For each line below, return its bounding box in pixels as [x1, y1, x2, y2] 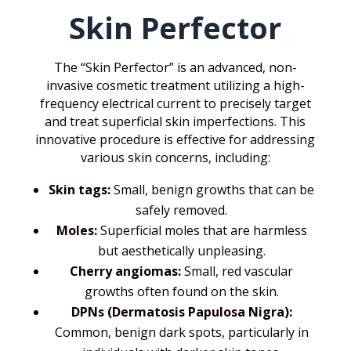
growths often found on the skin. [84, 282, 279, 300]
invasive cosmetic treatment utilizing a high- [45, 76, 305, 94]
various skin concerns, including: [80, 148, 270, 166]
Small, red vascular [181, 262, 294, 280]
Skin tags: [49, 180, 111, 198]
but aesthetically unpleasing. [97, 241, 266, 259]
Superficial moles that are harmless [96, 221, 307, 239]
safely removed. [136, 201, 228, 219]
